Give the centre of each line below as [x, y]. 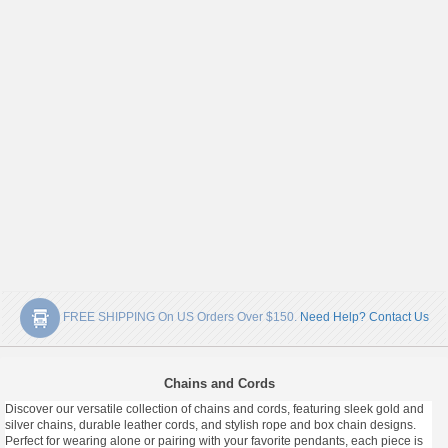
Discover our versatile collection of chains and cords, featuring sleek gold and [214, 409]
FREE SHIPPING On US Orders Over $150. [179, 317]
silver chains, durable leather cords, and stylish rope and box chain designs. [210, 425]
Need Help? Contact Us [364, 317]
